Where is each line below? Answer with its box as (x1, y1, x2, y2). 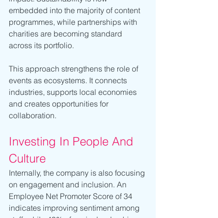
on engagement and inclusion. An (9, 179, 128, 189)
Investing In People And (9, 134, 137, 148)
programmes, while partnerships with (9, 17, 139, 27)
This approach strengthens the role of (9, 63, 140, 73)
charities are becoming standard (9, 28, 124, 38)
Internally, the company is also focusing (9, 167, 147, 178)
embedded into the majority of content (9, 5, 142, 15)
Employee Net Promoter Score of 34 (9, 191, 134, 201)
